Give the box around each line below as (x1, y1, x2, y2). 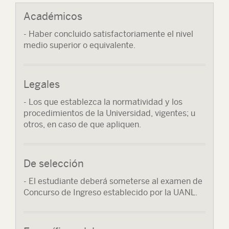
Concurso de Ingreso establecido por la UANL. (24, 188, 197, 197)
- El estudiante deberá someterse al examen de (24, 176, 202, 186)
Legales (24, 78, 60, 90)
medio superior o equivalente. (24, 40, 135, 50)
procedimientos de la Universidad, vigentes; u (24, 108, 195, 118)
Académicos (24, 10, 82, 22)
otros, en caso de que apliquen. (24, 120, 141, 129)
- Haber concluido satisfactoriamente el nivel (24, 29, 193, 39)
